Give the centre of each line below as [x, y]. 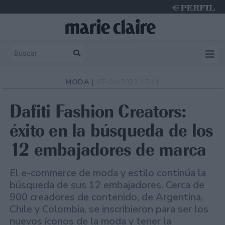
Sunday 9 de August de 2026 [176, 44]
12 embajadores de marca [108, 150]
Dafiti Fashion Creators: [98, 111]
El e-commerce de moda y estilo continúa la [108, 173]
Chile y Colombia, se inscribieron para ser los [109, 209]
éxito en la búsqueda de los [111, 131]
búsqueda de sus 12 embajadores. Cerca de [107, 185]
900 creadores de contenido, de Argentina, [106, 197]
